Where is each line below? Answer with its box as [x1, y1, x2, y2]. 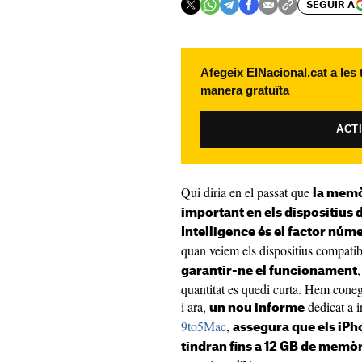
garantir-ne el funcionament [181, 265, 357, 277]
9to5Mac [181, 318, 226, 335]
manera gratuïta [200, 83, 289, 97]
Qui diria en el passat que [181, 183, 313, 200]
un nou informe [209, 302, 305, 314]
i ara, [181, 298, 209, 315]
